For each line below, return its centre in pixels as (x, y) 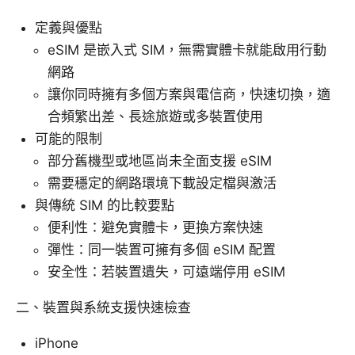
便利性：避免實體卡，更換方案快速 (155, 228)
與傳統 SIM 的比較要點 (105, 206)
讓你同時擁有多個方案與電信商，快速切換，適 (189, 95)
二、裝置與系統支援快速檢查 (103, 308)
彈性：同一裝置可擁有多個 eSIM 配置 (162, 250)
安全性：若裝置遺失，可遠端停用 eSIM (166, 272)
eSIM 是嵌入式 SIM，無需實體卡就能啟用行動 (187, 50)
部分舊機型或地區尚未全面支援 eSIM (160, 161)
